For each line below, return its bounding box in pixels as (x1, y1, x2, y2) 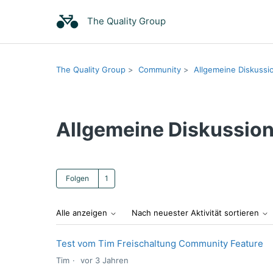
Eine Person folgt (115, 169, 190, 181)
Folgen (66, 174, 89, 183)
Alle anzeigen (56, 208, 110, 218)
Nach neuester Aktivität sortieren (132, 208, 261, 218)
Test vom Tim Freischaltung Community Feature (56, 238, 263, 249)
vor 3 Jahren (80, 255, 129, 265)
